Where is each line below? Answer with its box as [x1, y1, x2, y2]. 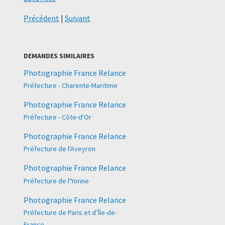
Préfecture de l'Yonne [24, 176, 89, 185]
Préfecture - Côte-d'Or [24, 113, 91, 122]
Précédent [24, 13, 59, 23]
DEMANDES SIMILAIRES [24, 51, 94, 60]
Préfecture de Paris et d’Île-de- [24, 207, 117, 217]
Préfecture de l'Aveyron [24, 144, 95, 154]
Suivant [65, 13, 90, 23]
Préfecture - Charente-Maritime [24, 80, 118, 90]
